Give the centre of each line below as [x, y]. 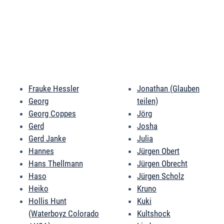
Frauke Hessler [53, 89]
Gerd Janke [47, 139]
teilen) [147, 101]
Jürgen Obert [158, 151]
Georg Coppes [52, 114]
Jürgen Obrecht [162, 164]
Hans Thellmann [55, 164]
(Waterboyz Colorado [63, 214]
